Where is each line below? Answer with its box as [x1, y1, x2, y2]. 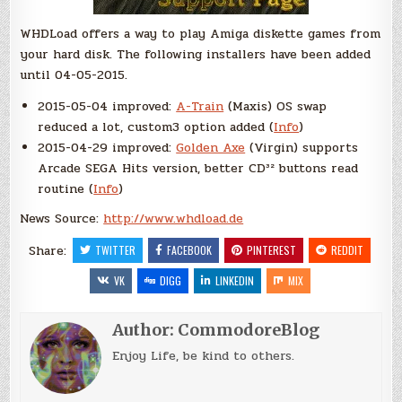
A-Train [176, 97, 224, 116]
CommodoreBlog [178, 319, 320, 340]
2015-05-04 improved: [38, 97, 177, 116]
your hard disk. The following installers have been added [20, 45, 371, 64]
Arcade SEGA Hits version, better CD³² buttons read [38, 159, 359, 178]
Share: [28, 241, 71, 260]
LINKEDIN [215, 273, 254, 288]
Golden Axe [176, 138, 246, 157]
